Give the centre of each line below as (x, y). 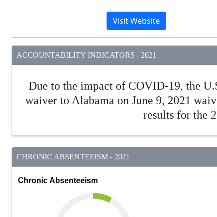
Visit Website (136, 21)
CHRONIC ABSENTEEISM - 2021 (73, 157)
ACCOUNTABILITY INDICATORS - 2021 (86, 55)
